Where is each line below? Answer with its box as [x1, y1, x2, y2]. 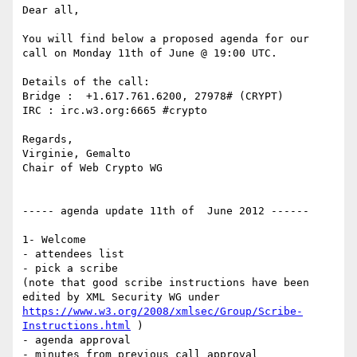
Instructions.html [22, 320, 131, 332]
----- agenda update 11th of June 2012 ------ [22, 205, 309, 218]
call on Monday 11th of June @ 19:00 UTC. [22, 47, 277, 60]
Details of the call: [22, 76, 150, 88]
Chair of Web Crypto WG [22, 162, 163, 175]
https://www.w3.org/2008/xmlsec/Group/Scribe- [22, 305, 303, 318]
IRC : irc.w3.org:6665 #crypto [22, 104, 207, 117]
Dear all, [22, 4, 80, 17]
